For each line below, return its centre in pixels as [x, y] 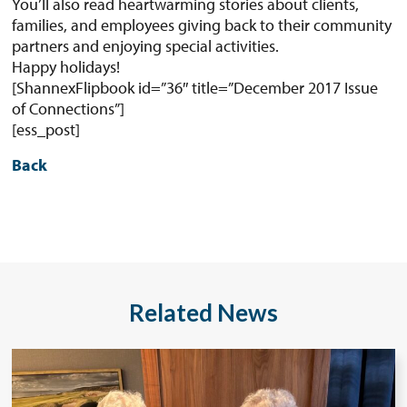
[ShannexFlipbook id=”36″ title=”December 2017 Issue [195, 88]
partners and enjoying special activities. [146, 46]
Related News [203, 313]
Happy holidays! [66, 67]
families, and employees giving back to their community [202, 25]
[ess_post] [46, 130]
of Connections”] [69, 109]
